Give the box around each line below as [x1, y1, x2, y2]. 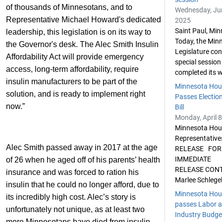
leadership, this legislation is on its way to [6, 28, 151, 36]
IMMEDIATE [175, 155, 211, 163]
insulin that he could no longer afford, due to [6, 180, 159, 189]
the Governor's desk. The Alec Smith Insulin [6, 40, 159, 49]
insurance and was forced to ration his [6, 168, 139, 176]
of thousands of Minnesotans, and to [6, 3, 132, 11]
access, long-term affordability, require [6, 65, 139, 73]
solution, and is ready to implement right [6, 90, 145, 98]
